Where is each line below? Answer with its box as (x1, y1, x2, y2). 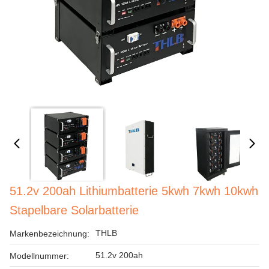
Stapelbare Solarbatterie (10, 204, 139, 217)
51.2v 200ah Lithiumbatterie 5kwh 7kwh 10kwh (10, 184, 258, 198)
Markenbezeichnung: (10, 229, 89, 238)
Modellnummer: (10, 251, 69, 261)
